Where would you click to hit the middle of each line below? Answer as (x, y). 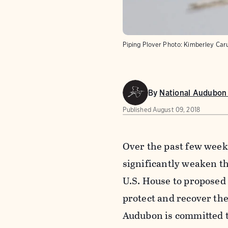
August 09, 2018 (176, 110)
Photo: (173, 45)
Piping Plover (142, 45)
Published (137, 110)
